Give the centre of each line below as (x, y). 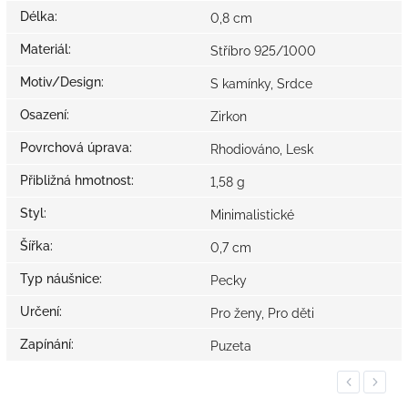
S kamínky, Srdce (261, 83)
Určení (40, 311)
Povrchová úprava (75, 147)
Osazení (43, 114)
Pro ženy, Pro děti (262, 313)
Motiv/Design (61, 82)
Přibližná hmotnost (76, 180)
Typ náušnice (60, 278)
